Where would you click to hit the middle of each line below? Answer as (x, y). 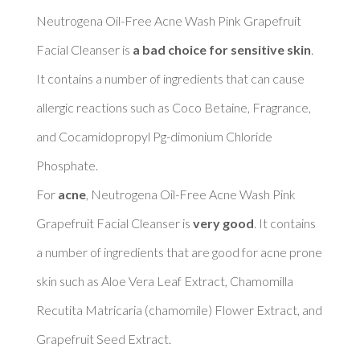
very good (223, 223)
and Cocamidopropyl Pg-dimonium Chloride (154, 136)
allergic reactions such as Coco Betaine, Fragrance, (173, 107)
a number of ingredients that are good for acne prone (179, 252)
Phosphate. (68, 165)
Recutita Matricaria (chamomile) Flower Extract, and (179, 309)
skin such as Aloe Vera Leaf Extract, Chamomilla (164, 280)
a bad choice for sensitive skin (221, 49)
